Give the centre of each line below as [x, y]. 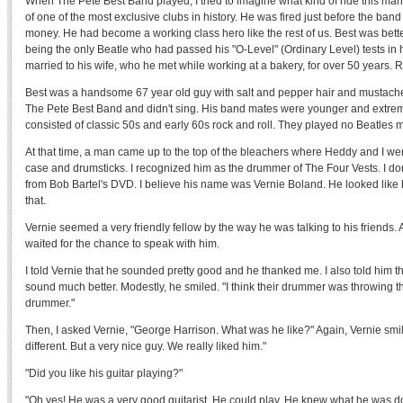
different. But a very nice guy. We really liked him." [146, 346]
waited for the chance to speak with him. [122, 244]
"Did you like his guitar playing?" [104, 373]
